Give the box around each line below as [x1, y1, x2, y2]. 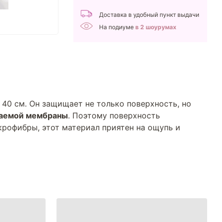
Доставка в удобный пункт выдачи [99, 11, 199, 18]
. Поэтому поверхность [68, 111, 160, 120]
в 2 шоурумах [135, 23, 176, 31]
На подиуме [99, 23, 135, 31]
